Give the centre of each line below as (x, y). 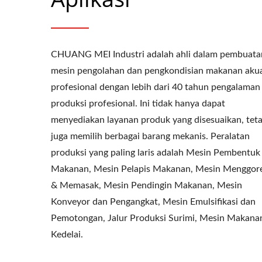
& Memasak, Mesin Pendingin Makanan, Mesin (146, 185)
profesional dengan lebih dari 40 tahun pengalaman (156, 87)
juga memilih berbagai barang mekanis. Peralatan (150, 136)
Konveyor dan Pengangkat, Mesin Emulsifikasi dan (153, 202)
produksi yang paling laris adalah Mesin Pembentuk (156, 153)
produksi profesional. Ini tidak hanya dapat (138, 104)
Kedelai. (67, 235)
